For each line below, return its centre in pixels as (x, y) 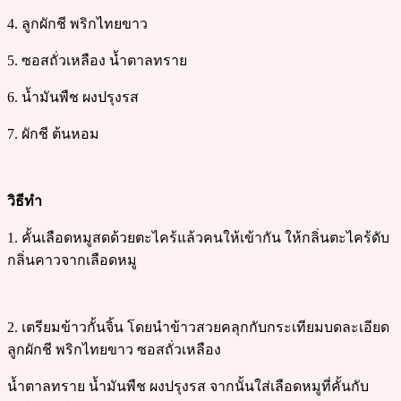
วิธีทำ (25, 200)
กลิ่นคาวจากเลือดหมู (72, 260)
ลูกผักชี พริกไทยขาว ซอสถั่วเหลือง (114, 349)
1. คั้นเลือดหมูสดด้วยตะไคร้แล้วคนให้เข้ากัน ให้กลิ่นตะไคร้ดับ (198, 237)
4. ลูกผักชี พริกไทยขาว (77, 23)
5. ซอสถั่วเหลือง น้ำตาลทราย (97, 60)
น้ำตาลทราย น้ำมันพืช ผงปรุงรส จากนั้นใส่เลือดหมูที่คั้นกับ (188, 386)
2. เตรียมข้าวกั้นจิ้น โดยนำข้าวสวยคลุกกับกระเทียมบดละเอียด (198, 327)
